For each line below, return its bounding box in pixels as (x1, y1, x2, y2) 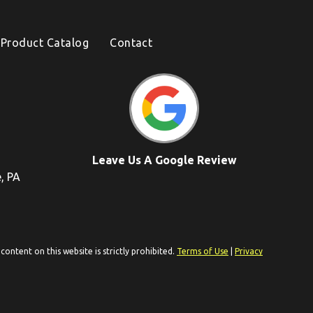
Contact (110, 36, 153, 50)
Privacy (235, 247, 263, 256)
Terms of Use (177, 247, 228, 256)
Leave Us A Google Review (92, 154, 237, 167)
